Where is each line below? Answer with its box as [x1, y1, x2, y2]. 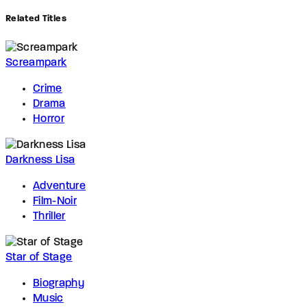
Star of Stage [5, 252, 73, 264]
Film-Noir [33, 196, 77, 208]
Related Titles [5, 14, 66, 23]
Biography [33, 278, 85, 290]
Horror [33, 114, 65, 125]
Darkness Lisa [5, 155, 75, 167]
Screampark [5, 58, 67, 69]
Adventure [33, 181, 86, 193]
